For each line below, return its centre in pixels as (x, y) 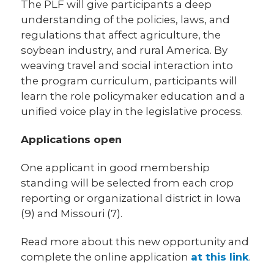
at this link (220, 257)
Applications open (72, 140)
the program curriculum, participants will (129, 81)
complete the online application (106, 257)
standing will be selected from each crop (128, 183)
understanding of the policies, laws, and (126, 20)
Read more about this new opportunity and (135, 242)
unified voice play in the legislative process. (132, 112)
